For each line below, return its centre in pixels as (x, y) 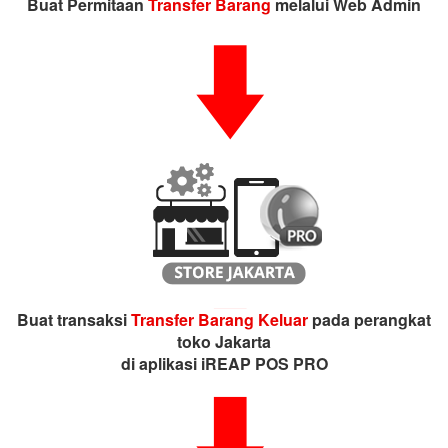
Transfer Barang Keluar (219, 319)
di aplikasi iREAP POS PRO (224, 363)
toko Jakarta (224, 341)
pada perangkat (369, 319)
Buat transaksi (74, 319)
